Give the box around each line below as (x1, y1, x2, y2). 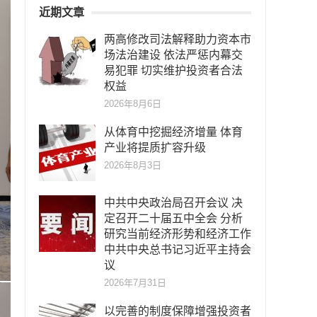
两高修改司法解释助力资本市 (104, 33, 251, 45)
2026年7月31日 (104, 277, 166, 288)
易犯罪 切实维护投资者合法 (104, 64, 243, 76)
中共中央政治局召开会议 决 (104, 197, 243, 209)
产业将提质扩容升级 (104, 142, 206, 154)
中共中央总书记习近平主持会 (104, 243, 251, 255)
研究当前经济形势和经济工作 (104, 228, 251, 240)
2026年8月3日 (104, 160, 161, 171)
